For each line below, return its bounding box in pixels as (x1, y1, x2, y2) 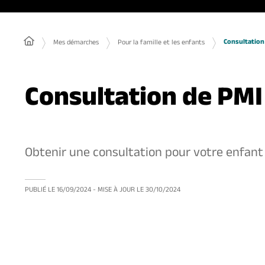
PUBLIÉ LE (25, 185, 55, 196)
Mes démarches (53, 37, 99, 49)
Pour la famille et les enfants (118, 37, 205, 49)
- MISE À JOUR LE (93, 185, 144, 196)
